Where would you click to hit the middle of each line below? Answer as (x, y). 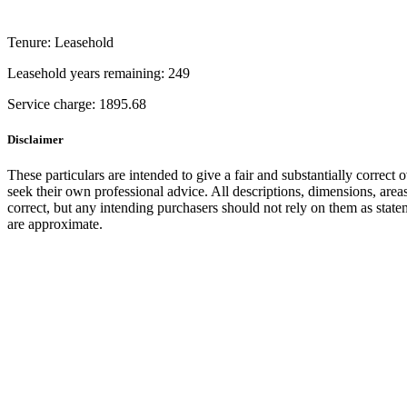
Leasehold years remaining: (86, 74)
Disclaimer (35, 140)
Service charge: (51, 104)
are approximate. (55, 224)
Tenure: (29, 43)
